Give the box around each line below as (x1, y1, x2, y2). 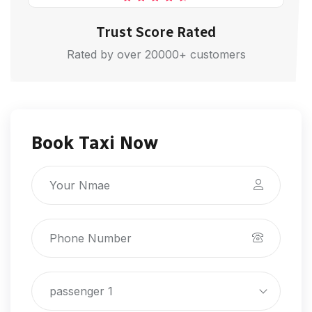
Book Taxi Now (31, 132, 158, 155)
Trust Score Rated (96, 24, 216, 41)
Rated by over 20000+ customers (66, 47, 246, 62)
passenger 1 (49, 284, 113, 299)
